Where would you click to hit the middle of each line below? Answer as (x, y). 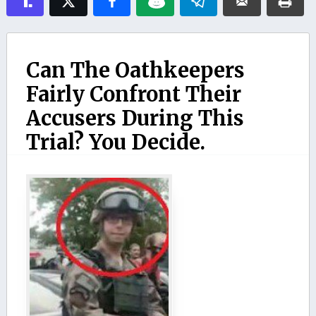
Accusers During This (135, 118)
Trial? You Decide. (115, 142)
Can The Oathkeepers (135, 70)
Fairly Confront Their (133, 94)
